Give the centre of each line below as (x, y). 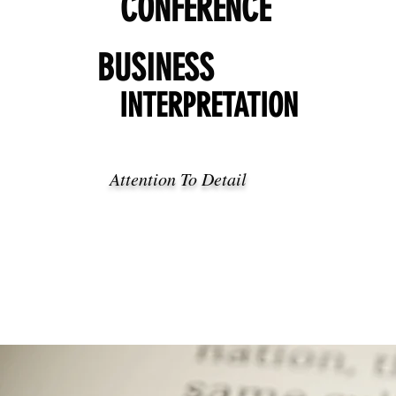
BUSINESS (155, 68)
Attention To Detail (178, 179)
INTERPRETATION (208, 105)
